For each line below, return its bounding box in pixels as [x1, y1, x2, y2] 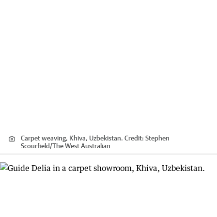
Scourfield [21, 141, 50, 150]
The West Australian [52, 141, 110, 150]
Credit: [123, 134, 145, 142]
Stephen [145, 134, 170, 142]
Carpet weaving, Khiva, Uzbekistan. [21, 134, 123, 142]
